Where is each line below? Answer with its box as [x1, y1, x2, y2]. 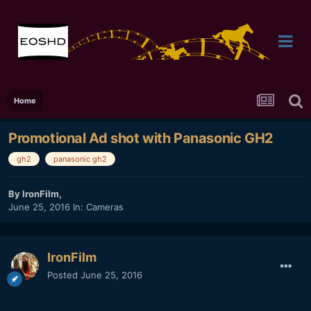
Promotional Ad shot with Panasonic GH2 [8, 130, 274, 147]
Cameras [86, 201, 124, 213]
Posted [47, 269, 81, 281]
